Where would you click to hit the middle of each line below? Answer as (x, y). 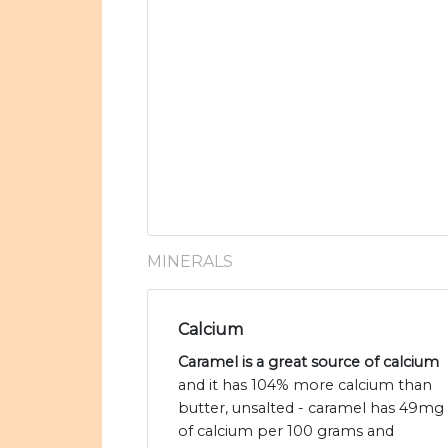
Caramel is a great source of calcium (308, 362)
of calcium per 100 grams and (286, 431)
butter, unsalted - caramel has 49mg (311, 408)
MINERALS (190, 262)
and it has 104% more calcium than (305, 385)
